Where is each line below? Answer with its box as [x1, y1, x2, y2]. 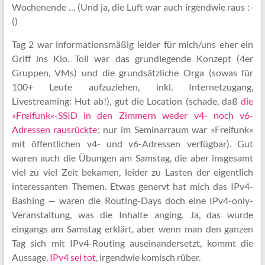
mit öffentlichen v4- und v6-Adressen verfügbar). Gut [11, 138, 254, 149]
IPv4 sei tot [49, 251, 96, 263]
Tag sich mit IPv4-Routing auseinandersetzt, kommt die [11, 237, 254, 248]
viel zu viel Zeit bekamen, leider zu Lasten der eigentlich [11, 166, 254, 177]
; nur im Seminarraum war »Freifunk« [97, 124, 254, 135]
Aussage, [11, 251, 50, 263]
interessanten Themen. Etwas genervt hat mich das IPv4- [11, 180, 254, 192]
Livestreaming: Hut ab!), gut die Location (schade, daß [11, 95, 241, 106]
